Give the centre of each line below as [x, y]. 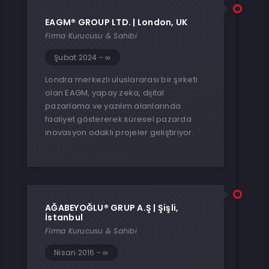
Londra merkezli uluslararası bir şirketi [121, 80]
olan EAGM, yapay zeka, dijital [105, 93]
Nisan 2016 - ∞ [81, 252]
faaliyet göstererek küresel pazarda [118, 119]
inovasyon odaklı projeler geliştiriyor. [119, 132]
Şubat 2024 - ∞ [83, 57]
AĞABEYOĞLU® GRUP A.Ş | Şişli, [112, 208]
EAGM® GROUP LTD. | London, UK [116, 22]
